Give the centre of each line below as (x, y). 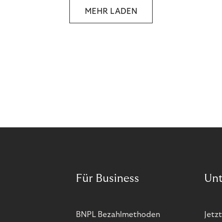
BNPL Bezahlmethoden (118, 215)
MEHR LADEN (111, 11)
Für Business (108, 178)
